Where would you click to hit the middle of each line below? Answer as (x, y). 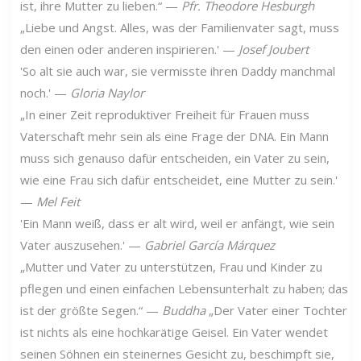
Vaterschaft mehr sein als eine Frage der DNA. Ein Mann (174, 136)
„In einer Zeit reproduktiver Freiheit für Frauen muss (165, 114)
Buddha (184, 310)
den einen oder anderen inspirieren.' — (129, 49)
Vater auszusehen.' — (82, 245)
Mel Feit (58, 201)
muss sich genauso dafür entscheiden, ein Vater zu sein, (175, 158)
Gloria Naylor (107, 92)
